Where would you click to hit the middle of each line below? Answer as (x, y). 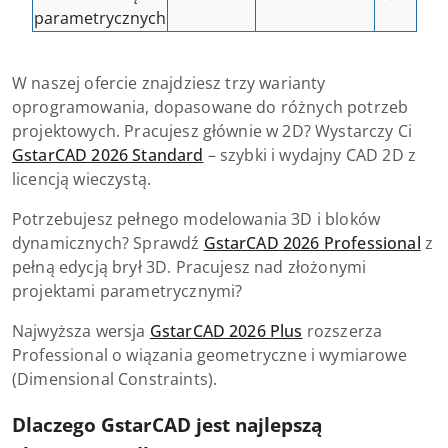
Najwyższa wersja (81, 331)
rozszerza (342, 331)
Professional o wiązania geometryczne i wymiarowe (209, 355)
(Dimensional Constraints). (115, 379)
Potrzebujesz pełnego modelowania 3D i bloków (196, 219)
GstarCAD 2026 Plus (226, 331)
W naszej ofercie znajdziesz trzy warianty (169, 83)
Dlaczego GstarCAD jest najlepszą (167, 424)
